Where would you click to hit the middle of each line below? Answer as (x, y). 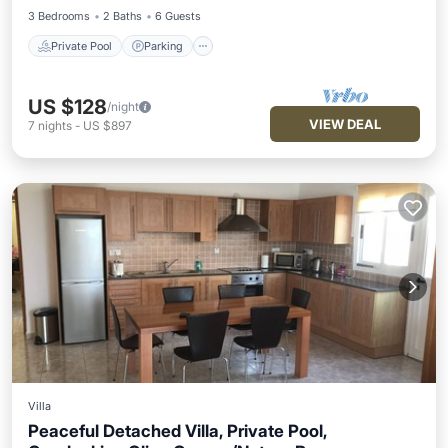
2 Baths (122, 16)
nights (55, 125)
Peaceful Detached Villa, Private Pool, (177, 431)
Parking (163, 45)
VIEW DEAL (345, 124)
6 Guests (178, 16)
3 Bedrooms (59, 16)
